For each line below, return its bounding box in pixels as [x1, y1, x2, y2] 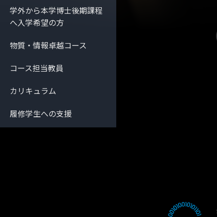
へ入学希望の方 [10, 16, 64, 28]
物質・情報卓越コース [10, 39, 87, 51]
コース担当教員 [10, 62, 63, 74]
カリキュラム [10, 85, 56, 96]
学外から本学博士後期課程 [10, 4, 103, 16]
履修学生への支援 [10, 108, 72, 119]
